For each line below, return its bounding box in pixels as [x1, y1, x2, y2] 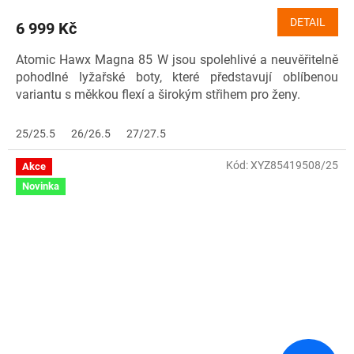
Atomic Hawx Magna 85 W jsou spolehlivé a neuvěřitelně [16, 51, 338, 67]
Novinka [22, 180, 59, 193]
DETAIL [290, 15, 326, 28]
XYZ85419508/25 [250, 158, 338, 171]
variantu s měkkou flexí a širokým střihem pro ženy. [16, 86, 300, 102]
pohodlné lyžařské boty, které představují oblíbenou [16, 69, 338, 85]
